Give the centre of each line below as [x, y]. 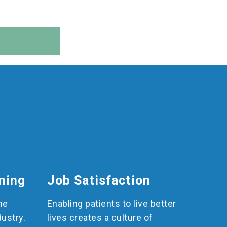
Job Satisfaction [99, 180]
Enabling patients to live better [111, 203]
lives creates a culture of [100, 217]
